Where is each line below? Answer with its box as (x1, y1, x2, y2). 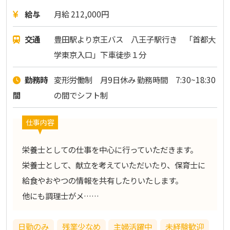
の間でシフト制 (53, 89, 108, 101)
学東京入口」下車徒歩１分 (53, 49, 146, 61)
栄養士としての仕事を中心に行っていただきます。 (22, 143, 198, 155)
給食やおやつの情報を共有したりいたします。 (22, 174, 183, 186)
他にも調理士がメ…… (22, 189, 99, 201)
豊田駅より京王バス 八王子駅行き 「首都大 (53, 33, 216, 45)
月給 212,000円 (53, 8, 109, 20)
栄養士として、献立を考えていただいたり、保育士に (22, 159, 205, 170)
